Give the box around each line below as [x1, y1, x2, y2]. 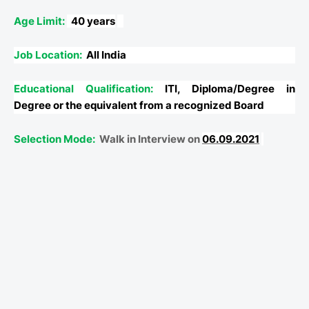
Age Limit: [14, 14, 67, 28]
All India [86, 48, 126, 62]
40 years [71, 14, 115, 28]
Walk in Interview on [99, 132, 202, 146]
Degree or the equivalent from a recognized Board [14, 99, 264, 112]
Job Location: [14, 48, 82, 62]
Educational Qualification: [14, 82, 165, 96]
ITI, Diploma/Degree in [165, 82, 295, 96]
